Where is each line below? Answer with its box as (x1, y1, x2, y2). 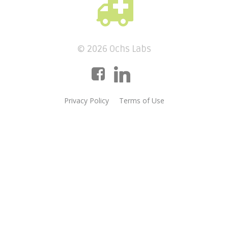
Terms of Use (119, 96, 164, 105)
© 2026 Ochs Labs (77, 43, 151, 54)
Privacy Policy (64, 96, 109, 105)
